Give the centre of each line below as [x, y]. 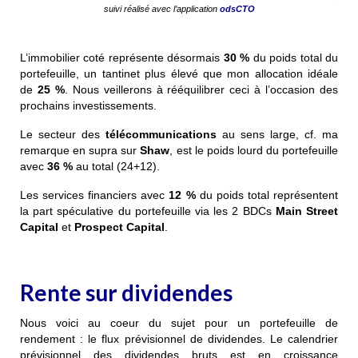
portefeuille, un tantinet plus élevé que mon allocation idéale [179, 73]
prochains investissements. [88, 105]
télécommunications [161, 134]
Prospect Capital [119, 227]
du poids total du [294, 57]
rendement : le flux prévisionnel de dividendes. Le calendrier [179, 338]
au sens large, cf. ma [277, 134]
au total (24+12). [116, 166]
